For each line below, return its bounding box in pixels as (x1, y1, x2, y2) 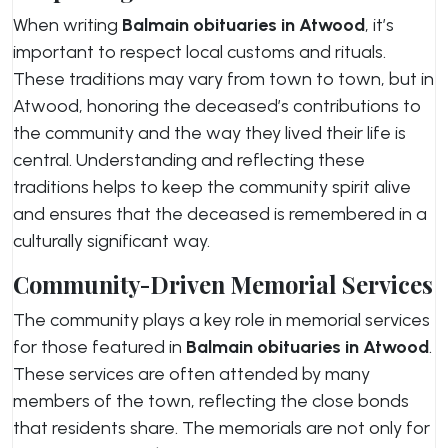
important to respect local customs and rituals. (13, 41, 386, 63)
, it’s (365, 14, 394, 36)
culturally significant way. (13, 230, 210, 252)
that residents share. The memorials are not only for (13, 417, 430, 439)
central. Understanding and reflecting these (13, 149, 365, 171)
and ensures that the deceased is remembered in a (13, 203, 427, 225)
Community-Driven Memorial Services (13, 269, 433, 300)
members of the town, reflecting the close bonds (13, 390, 409, 412)
